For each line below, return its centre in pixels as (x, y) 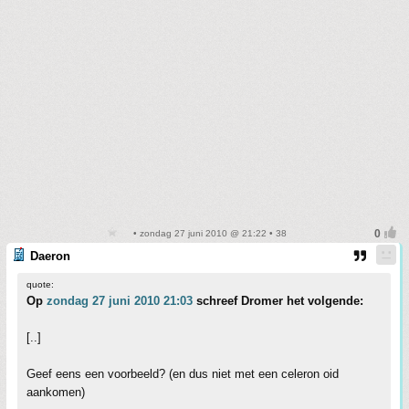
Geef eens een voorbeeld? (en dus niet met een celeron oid (183, 374)
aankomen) (56, 392)
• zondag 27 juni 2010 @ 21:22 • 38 (208, 233)
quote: (40, 284)
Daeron (50, 256)
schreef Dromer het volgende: (278, 301)
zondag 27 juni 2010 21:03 (120, 301)
